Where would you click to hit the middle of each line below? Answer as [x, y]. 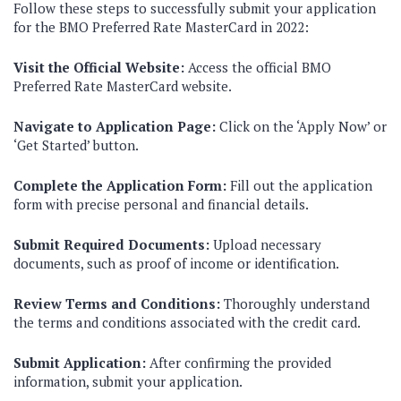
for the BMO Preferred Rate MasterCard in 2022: [161, 27]
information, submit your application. [128, 381]
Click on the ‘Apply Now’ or [301, 126]
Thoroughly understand [295, 303]
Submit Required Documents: [111, 244]
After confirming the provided [239, 363]
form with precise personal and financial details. [161, 204]
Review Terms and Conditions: [117, 303]
